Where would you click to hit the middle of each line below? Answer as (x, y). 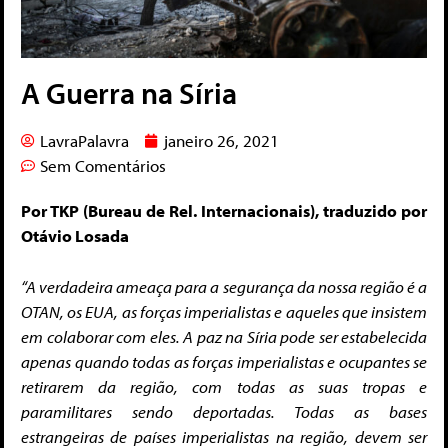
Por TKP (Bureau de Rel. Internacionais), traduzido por (224, 211)
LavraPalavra (84, 141)
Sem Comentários (103, 166)
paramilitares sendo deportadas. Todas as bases (224, 411)
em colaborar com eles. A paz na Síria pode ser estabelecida (224, 336)
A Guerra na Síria (129, 93)
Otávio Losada (75, 236)
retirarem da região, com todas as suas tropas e (224, 386)
